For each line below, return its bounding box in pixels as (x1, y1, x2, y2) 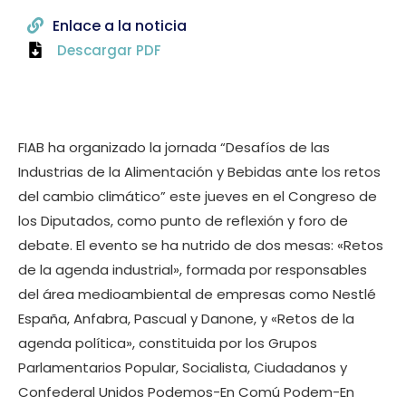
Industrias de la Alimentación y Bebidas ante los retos (18, 162, 381, 182)
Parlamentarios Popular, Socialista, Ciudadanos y (18, 358, 347, 378)
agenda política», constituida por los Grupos (18, 333, 317, 353)
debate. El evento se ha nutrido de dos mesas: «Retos (18, 236, 383, 256)
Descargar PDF (57, 40, 161, 60)
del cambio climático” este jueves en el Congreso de (18, 187, 377, 207)
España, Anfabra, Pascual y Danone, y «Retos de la (18, 309, 354, 329)
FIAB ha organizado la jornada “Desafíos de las (18, 138, 330, 158)
